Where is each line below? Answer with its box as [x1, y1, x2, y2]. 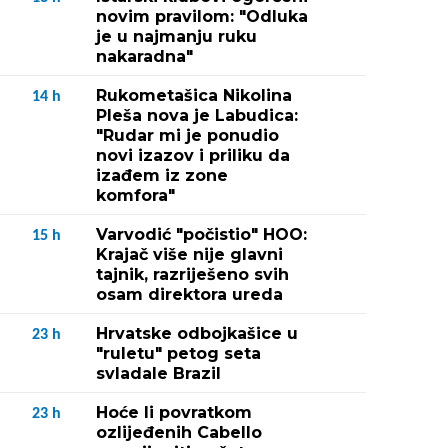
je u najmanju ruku [96, 27, 257, 46]
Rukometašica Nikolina [96, 86, 292, 105]
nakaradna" [96, 47, 193, 66]
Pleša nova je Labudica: [96, 106, 298, 125]
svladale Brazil [96, 364, 221, 383]
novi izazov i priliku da [96, 146, 290, 165]
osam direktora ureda [96, 285, 283, 304]
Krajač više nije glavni [96, 245, 283, 264]
